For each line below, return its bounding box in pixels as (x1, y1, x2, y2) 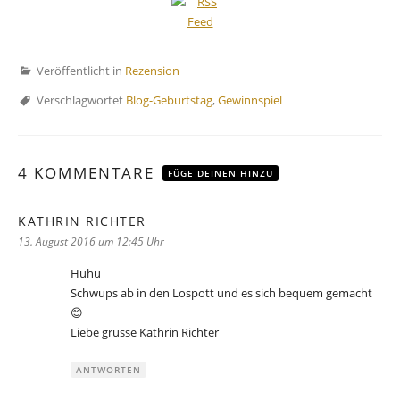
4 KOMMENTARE (18, 162, 160, 184)
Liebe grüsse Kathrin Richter (71, 324, 219, 341)
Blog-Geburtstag (126, 91, 212, 108)
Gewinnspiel (218, 91, 282, 108)
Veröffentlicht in (37, 62, 125, 79)
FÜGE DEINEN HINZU (168, 167, 273, 180)
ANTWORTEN (76, 363, 141, 377)
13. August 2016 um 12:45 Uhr (18, 234, 164, 250)
